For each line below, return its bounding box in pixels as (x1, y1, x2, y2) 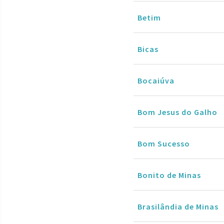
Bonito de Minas (137, 169, 201, 180)
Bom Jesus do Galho (137, 106, 217, 117)
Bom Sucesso (137, 138, 190, 148)
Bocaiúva (137, 75, 174, 85)
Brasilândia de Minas (137, 201, 218, 211)
